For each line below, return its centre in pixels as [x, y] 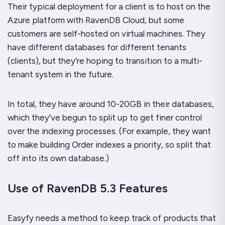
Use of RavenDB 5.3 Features [88, 188]
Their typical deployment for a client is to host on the [109, 7]
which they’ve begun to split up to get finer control [105, 118]
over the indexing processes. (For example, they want [109, 131]
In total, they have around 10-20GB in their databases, [111, 104]
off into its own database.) [58, 158]
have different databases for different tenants [97, 47]
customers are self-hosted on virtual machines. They [106, 34]
